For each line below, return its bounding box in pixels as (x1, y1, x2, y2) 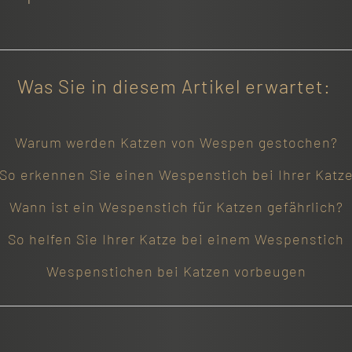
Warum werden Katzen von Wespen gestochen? (14, 133, 338, 151)
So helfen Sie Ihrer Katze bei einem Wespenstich (8, 229, 344, 247)
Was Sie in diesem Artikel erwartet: (16, 75, 335, 97)
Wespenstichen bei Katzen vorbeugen (46, 262, 306, 280)
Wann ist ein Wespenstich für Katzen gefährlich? (9, 197, 343, 215)
